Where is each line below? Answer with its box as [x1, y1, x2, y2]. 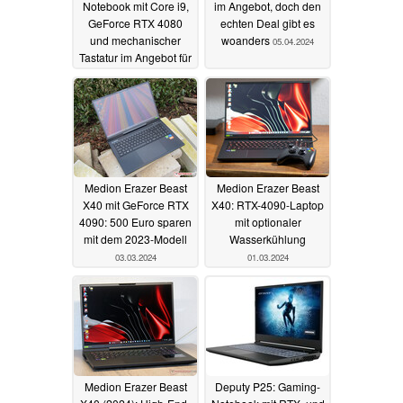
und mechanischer [90, 32, 181, 49]
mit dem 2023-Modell [84, 231, 187, 247]
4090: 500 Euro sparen [79, 214, 192, 230]
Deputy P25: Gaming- [215, 379, 320, 395]
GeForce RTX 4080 [88, 15, 183, 31]
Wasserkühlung [229, 231, 306, 247]
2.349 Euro [86, 67, 143, 83]
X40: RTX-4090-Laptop [211, 197, 324, 213]
